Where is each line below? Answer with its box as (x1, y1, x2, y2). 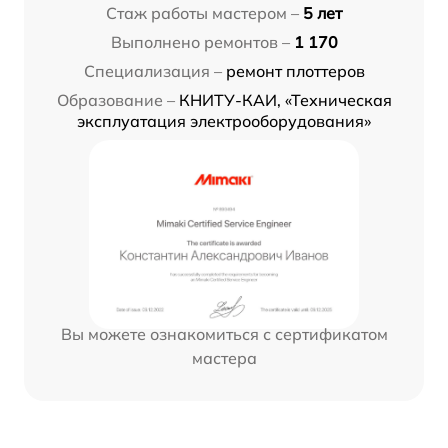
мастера (191, 347, 257, 368)
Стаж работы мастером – (106, 2, 299, 23)
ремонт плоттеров (225, 60, 365, 81)
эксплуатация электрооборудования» (77, 110, 371, 131)
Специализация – (83, 60, 222, 81)
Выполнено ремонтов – (110, 31, 290, 52)
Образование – (56, 89, 175, 110)
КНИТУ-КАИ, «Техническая (178, 89, 392, 110)
